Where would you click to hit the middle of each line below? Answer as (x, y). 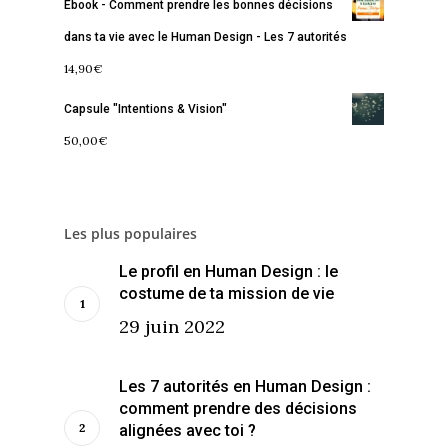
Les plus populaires (130, 233)
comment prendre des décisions (238, 408)
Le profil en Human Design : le (228, 271)
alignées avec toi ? (187, 430)
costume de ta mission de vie (226, 293)
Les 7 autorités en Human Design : (245, 386)
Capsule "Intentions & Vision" (145, 108)
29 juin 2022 (172, 326)
